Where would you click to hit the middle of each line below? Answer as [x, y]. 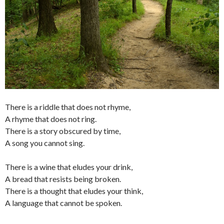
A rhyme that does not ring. [51, 119]
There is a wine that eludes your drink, [69, 167]
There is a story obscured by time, [63, 131]
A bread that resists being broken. [63, 179]
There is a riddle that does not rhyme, [68, 107]
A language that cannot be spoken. [63, 203]
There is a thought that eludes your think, [74, 191]
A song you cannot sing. [45, 143]
